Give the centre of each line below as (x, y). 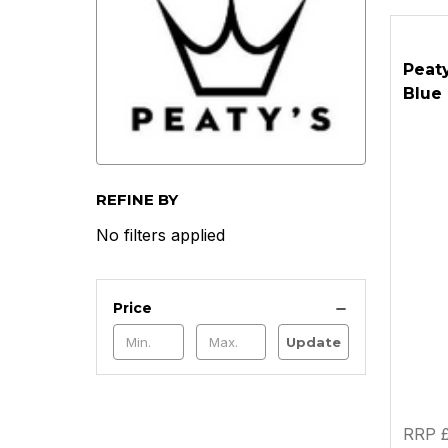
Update (314, 341)
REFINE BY (137, 199)
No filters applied (160, 234)
